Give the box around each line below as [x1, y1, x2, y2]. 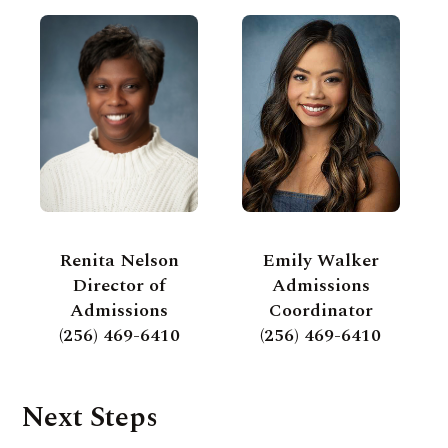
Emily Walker [262, 247, 379, 275]
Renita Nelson [59, 247, 179, 275]
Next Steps [22, 396, 159, 440]
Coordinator [268, 297, 373, 325]
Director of [72, 272, 166, 300]
